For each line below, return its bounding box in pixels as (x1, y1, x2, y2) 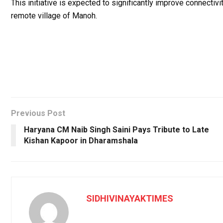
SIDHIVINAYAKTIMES (86, 193, 173, 204)
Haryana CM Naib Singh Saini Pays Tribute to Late (24, 124, 209, 134)
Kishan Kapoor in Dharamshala (24, 135, 138, 145)
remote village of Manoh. (11, 10, 97, 20)
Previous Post (11, 108, 65, 118)
